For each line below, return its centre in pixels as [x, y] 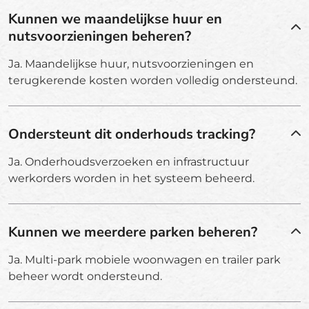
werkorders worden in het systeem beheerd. [131, 178]
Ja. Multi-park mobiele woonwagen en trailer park [144, 259]
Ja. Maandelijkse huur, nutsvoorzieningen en [131, 63]
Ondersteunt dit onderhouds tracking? [132, 134]
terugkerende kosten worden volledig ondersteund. [153, 80]
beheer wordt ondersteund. [85, 276]
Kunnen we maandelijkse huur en [115, 19]
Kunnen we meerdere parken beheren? [133, 232]
